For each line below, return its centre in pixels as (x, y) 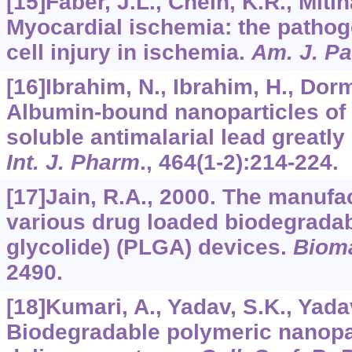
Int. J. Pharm (73, 162)
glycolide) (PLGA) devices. (149, 247)
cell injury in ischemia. (128, 52)
